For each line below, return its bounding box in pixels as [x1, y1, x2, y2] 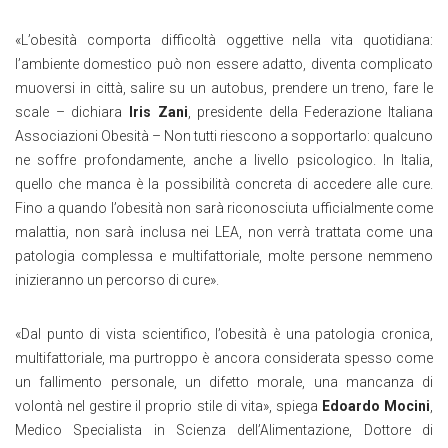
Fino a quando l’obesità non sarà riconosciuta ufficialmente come [15, 200, 433, 216]
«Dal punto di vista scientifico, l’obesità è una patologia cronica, [15, 326, 433, 342]
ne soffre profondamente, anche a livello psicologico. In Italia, [15, 152, 433, 168]
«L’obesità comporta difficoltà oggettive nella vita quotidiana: [15, 32, 433, 48]
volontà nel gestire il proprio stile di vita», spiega [15, 398, 322, 414]
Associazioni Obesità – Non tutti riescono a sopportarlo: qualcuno [15, 128, 433, 144]
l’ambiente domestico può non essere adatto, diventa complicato [15, 56, 433, 72]
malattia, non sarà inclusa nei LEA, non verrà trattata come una [15, 224, 433, 240]
